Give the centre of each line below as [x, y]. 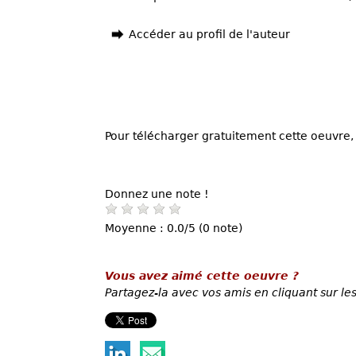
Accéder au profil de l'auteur [209, 34]
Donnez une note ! [157, 193]
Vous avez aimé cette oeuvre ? [202, 275]
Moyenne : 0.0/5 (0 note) [174, 228]
